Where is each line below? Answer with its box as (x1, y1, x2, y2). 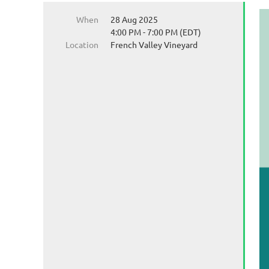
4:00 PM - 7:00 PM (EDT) (110, 26, 201, 37)
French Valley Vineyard (110, 39, 198, 50)
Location (65, 39, 98, 50)
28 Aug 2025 (110, 14, 158, 25)
